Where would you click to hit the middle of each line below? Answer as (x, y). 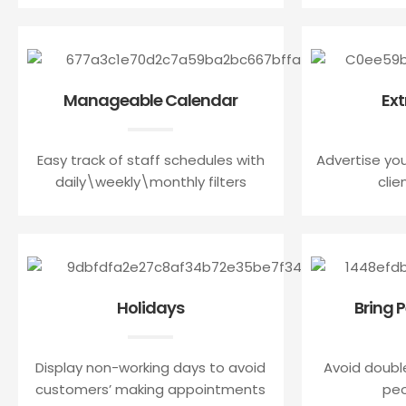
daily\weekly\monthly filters (150, 181)
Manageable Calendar (151, 100)
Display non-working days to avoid (151, 367)
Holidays (151, 307)
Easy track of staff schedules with (150, 159)
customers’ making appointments (151, 389)
